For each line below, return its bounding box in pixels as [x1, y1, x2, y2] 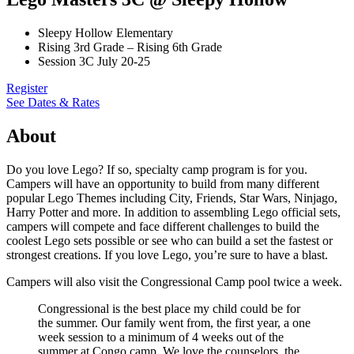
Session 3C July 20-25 [38, 54, 150, 68]
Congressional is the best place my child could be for [38, 301, 300, 315]
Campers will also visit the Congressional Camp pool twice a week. [6, 274, 342, 288]
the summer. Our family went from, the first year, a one [38, 315, 311, 330]
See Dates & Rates [6, 95, 100, 109]
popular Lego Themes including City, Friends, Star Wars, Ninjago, [6, 190, 337, 205]
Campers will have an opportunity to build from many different [6, 176, 319, 190]
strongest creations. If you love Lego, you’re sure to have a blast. [6, 247, 328, 262]
